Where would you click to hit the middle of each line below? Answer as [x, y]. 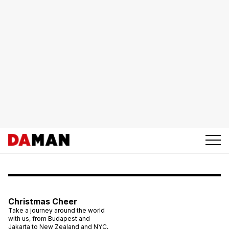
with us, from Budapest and [49, 218]
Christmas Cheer [43, 201]
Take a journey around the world [56, 210]
